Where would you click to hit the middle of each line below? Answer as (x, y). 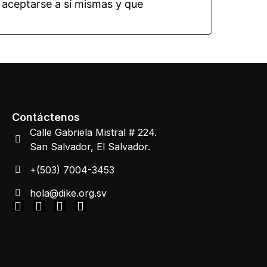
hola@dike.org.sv (68, 193)
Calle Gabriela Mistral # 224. (93, 132)
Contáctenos (46, 117)
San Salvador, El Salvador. (90, 147)
